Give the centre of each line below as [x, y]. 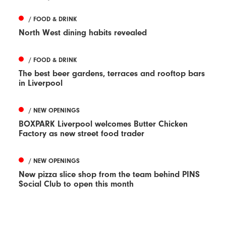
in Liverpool [41, 83]
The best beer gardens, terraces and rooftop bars [112, 73]
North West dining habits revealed [83, 32]
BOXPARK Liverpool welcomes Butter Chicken [103, 124]
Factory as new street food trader [82, 133]
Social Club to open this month [76, 184]
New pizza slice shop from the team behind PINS [109, 174]
